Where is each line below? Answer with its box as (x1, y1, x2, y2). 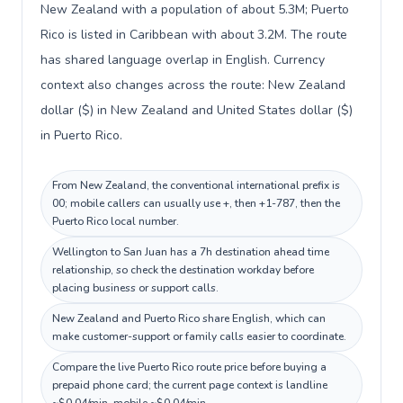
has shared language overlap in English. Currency (40, 51, 325, 68)
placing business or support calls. (52, 281, 219, 295)
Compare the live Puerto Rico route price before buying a (52, 360, 327, 374)
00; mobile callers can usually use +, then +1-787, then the (52, 196, 340, 210)
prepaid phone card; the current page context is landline (52, 378, 327, 392)
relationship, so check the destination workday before (52, 263, 314, 277)
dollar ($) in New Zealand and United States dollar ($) (40, 102, 353, 119)
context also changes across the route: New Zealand (40, 76, 345, 94)
